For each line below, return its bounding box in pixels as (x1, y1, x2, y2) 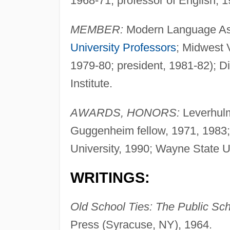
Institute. (70, 76, 112, 90)
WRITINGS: (70, 169, 150, 186)
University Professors (70, 41, 176, 54)
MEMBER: (70, 23, 123, 36)
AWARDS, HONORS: (70, 106, 180, 119)
